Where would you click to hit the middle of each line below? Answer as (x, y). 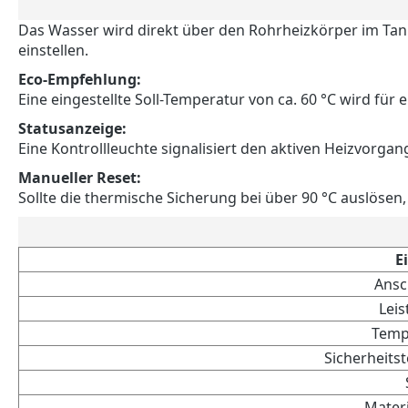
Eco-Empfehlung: (80, 79)
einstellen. (53, 50)
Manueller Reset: (80, 177)
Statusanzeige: (72, 128)
